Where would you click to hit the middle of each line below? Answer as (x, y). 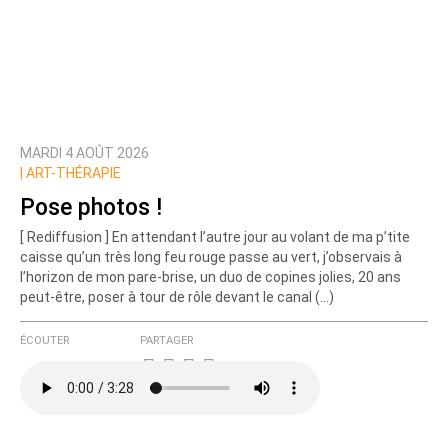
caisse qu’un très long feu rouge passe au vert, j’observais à (211, 257)
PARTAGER (166, 341)
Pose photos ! (91, 207)
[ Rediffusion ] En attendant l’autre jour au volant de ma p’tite (215, 237)
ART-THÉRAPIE (72, 173)
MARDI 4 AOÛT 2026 (84, 153)
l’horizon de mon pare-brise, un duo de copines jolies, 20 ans (210, 277)
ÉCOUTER (44, 341)
